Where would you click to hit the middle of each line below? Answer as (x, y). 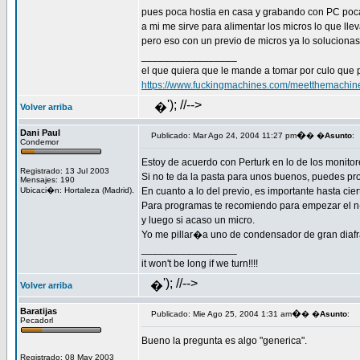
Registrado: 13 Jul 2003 (65, 171)
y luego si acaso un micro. (198, 220)
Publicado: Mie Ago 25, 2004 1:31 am (221, 314)
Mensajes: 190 (47, 180)
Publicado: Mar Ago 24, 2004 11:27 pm (224, 135)
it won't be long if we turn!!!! (200, 264)
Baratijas (39, 311)
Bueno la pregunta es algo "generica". (224, 341)
